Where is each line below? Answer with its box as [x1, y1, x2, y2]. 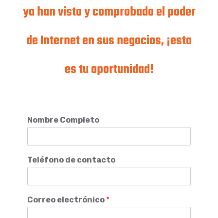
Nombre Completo [27, 115, 99, 125]
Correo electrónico [27, 195, 106, 205]
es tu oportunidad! [64, 60, 154, 80]
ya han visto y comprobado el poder [22, 2, 196, 22]
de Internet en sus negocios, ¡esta [26, 31, 192, 51]
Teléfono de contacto [27, 155, 115, 165]
